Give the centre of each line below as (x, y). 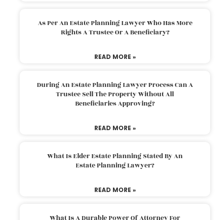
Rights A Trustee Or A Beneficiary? (115, 32)
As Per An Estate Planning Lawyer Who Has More (115, 23)
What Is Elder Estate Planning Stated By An (115, 156)
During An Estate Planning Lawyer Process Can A (115, 85)
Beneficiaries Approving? (115, 103)
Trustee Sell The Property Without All (115, 94)
